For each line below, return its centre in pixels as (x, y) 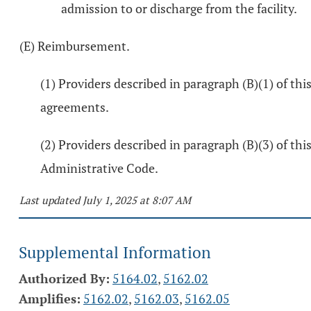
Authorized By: (64, 278)
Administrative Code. (99, 168)
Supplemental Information (115, 252)
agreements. (75, 107)
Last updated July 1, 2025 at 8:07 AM (105, 200)
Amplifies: (50, 299)
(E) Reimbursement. (75, 46)
